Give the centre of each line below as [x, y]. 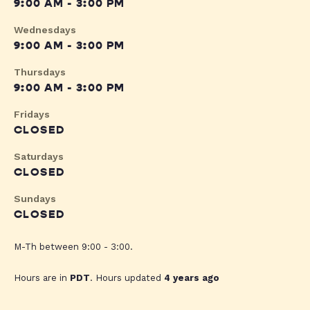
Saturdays [39, 157]
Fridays [32, 115]
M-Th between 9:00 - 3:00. [73, 247]
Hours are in [42, 278]
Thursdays [40, 72]
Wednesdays [45, 30]
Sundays [35, 199]
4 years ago [192, 278]
